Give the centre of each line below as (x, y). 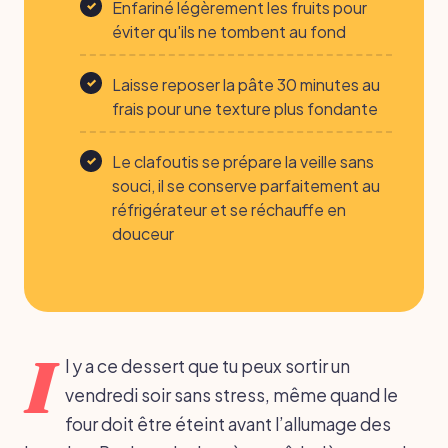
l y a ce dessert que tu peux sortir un (207, 365)
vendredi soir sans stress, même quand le (231, 394)
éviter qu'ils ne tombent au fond (229, 31)
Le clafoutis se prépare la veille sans (243, 162)
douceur (143, 234)
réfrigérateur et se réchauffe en (229, 210)
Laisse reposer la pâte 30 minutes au (246, 85)
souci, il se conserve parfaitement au (246, 186)
